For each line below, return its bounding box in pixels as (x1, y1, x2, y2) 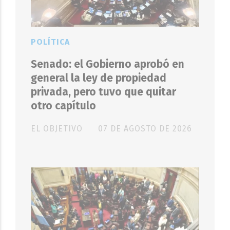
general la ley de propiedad (31, 71, 166, 85)
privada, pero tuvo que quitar (31, 85, 176, 99)
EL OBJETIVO (31, 124, 83, 134)
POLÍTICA (31, 36, 70, 47)
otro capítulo (31, 99, 96, 112)
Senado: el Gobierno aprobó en (31, 57, 184, 71)
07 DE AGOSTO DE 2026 (98, 124, 192, 134)
